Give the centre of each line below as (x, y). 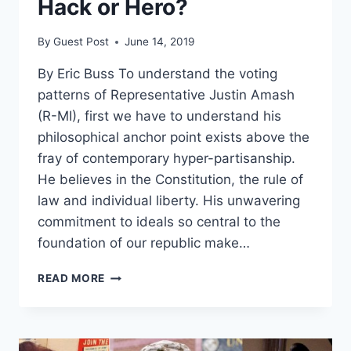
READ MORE (72, 279)
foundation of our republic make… (144, 243)
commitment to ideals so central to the (159, 222)
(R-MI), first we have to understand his (159, 116)
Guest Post (81, 42)
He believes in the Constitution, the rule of (170, 180)
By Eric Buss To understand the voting (157, 74)
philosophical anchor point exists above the (174, 138)
